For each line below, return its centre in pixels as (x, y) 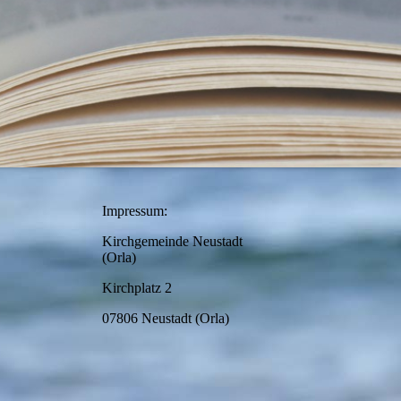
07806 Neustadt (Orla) (166, 318)
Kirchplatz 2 (137, 288)
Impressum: (135, 211)
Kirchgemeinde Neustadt (172, 241)
